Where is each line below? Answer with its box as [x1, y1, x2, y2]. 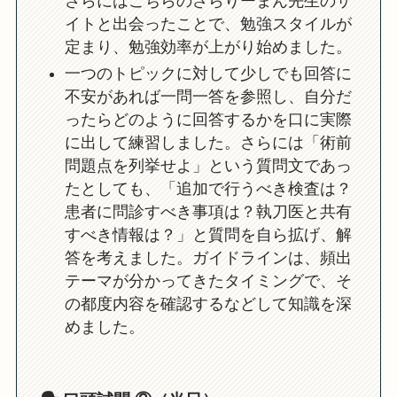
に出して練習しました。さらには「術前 [64, 134, 352, 152]
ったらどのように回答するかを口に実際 [64, 111, 352, 129]
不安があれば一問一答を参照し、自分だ [64, 88, 352, 106]
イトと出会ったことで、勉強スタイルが [64, 14, 352, 33]
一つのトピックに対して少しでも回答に [64, 65, 352, 83]
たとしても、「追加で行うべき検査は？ [64, 180, 352, 198]
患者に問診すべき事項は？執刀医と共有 [64, 203, 352, 222]
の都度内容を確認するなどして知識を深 [64, 295, 352, 314]
